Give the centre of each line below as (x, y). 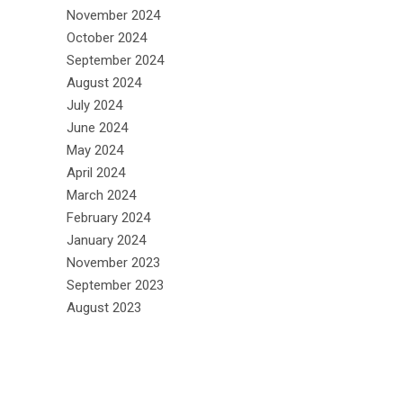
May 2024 (95, 150)
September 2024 (115, 60)
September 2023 (115, 285)
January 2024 (106, 240)
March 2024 (101, 195)
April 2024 (96, 172)
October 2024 (107, 37)
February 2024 (108, 217)
